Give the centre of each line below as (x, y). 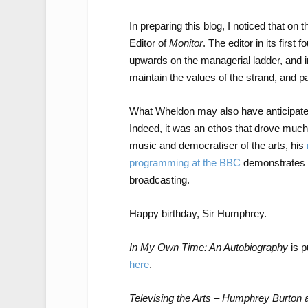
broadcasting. (159, 180)
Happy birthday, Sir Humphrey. (198, 214)
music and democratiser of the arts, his (218, 146)
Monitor (186, 43)
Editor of (149, 43)
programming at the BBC (185, 163)
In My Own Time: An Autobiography (208, 247)
